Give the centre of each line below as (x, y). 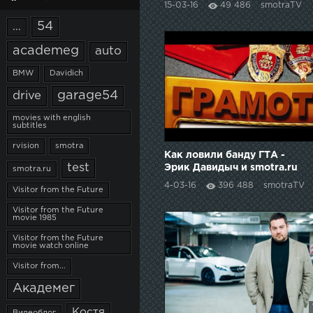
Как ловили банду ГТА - (225, 155)
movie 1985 (35, 218)
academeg (46, 51)
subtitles (30, 126)
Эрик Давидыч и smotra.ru (231, 167)
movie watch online (51, 246)
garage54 (88, 96)
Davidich (66, 73)
